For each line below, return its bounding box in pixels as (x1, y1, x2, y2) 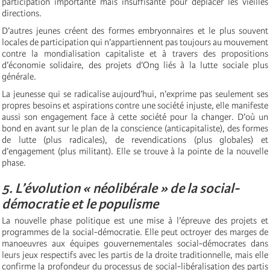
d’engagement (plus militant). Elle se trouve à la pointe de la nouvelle (2, 146, 268, 157)
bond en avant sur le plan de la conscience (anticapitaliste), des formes (2, 123, 268, 134)
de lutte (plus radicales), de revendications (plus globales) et (2, 134, 268, 146)
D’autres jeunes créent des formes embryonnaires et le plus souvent (2, 25, 268, 37)
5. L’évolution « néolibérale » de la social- (2, 180, 239, 197)
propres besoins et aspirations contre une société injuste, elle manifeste (2, 100, 268, 111)
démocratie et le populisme (2, 196, 159, 213)
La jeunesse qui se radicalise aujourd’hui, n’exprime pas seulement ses (2, 89, 268, 100)
